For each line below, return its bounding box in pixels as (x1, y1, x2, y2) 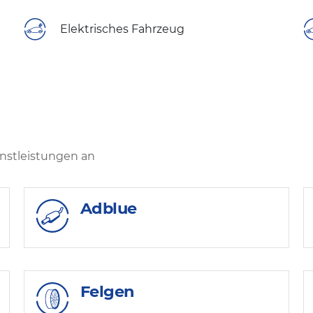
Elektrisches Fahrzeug (60, 22, 184, 36)
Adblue (80, 198, 137, 219)
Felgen (80, 281, 134, 301)
